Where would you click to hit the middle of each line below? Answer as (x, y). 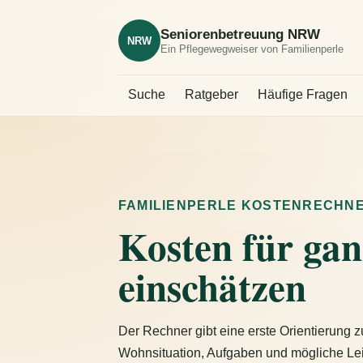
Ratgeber (211, 94)
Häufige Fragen (302, 94)
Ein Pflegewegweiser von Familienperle (252, 49)
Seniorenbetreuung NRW (240, 34)
